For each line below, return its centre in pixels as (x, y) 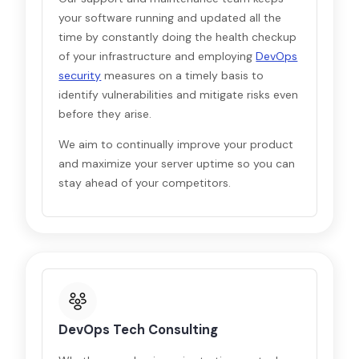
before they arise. (105, 114)
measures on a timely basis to (183, 75)
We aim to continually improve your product (176, 144)
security (80, 75)
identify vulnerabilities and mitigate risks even (179, 95)
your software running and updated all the (170, 18)
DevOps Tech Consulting (139, 330)
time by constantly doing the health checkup (178, 37)
